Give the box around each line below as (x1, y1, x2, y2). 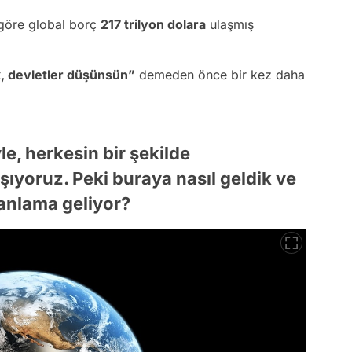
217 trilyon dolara (101, 16, 206, 32)
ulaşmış (206, 16, 254, 32)
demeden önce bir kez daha (135, 67, 305, 82)
